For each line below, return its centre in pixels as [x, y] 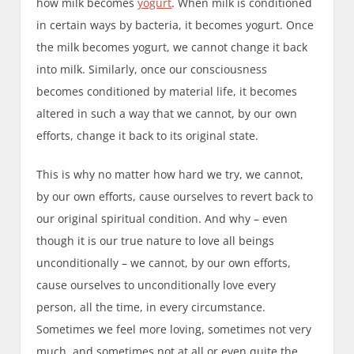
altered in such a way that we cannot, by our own [167, 114]
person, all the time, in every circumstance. [151, 307]
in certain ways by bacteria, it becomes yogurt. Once [175, 25]
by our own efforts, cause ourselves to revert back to [175, 197]
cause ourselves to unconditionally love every [156, 285]
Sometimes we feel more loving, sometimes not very [174, 330]
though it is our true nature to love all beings [156, 241]
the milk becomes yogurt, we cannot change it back [172, 47]
